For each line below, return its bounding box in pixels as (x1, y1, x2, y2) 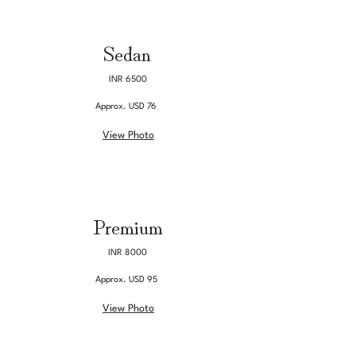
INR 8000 (108, 249, 147, 257)
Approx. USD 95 (95, 276, 157, 284)
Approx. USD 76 (95, 103, 157, 111)
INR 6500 (108, 75, 147, 84)
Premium (92, 211, 163, 240)
